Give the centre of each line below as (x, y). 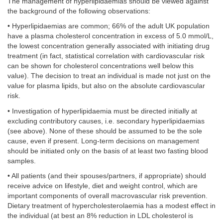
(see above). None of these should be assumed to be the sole (105, 131)
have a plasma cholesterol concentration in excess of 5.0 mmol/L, (111, 36)
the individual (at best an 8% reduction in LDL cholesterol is (100, 216)
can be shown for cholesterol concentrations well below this (101, 66)
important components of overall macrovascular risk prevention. (108, 196)
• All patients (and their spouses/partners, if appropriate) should (107, 176)
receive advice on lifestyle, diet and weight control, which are (103, 186)
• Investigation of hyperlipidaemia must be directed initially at (102, 111)
